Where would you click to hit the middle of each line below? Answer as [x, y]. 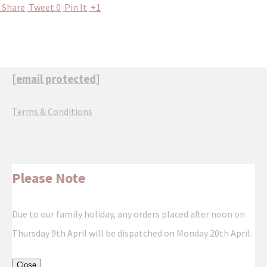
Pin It [76, 7]
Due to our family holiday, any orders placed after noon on [128, 214]
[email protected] [56, 79]
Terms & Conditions [52, 111]
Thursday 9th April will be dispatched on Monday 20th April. [132, 233]
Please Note [49, 178]
